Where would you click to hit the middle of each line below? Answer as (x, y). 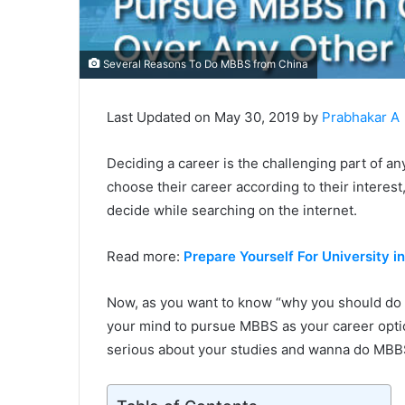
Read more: (145, 256)
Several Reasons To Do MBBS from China (204, 64)
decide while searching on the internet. (232, 210)
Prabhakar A (361, 117)
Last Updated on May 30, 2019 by (214, 117)
